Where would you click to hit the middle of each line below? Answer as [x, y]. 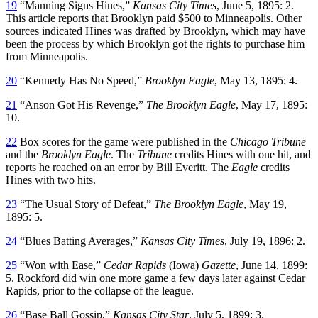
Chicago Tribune [268, 141]
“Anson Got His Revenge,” [82, 104]
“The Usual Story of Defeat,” [86, 204]
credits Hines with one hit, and [241, 154]
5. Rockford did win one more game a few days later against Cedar [155, 278]
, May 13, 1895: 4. [256, 80]
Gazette [217, 265]
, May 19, [265, 204]
